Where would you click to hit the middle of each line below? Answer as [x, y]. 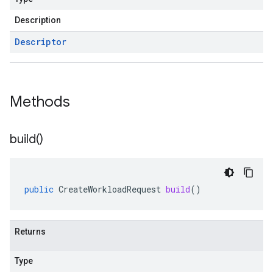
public [39, 189]
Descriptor [41, 42]
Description [38, 20]
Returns [30, 232]
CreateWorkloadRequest [110, 189]
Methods [42, 102]
